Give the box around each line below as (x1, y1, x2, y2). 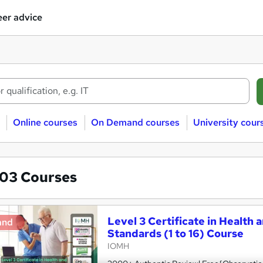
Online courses (12, 116, 77, 129)
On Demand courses (90, 116, 180, 129)
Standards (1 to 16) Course (107, 227, 244, 240)
